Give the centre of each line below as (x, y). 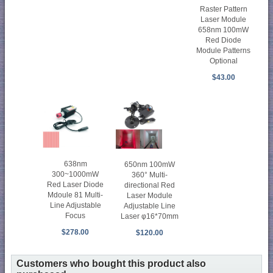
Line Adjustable (75, 206)
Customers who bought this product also (111, 263)
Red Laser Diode (76, 185)
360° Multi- (149, 175)
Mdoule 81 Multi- (76, 195)
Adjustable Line (149, 206)
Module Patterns (224, 51)
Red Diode (224, 41)
